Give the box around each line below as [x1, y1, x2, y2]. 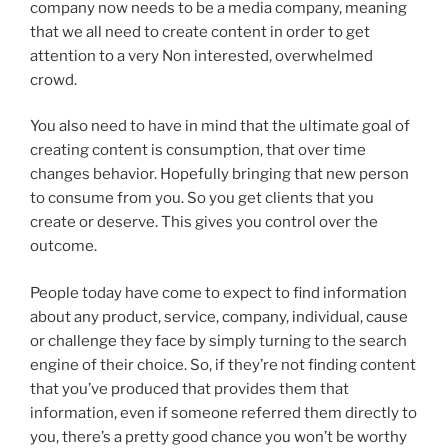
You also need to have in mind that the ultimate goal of [30, 117, 410, 136]
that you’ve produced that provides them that [30, 379, 349, 398]
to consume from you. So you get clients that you [30, 189, 374, 208]
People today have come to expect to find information [30, 283, 407, 302]
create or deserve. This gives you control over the [30, 213, 378, 232]
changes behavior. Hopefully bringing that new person [30, 165, 409, 184]
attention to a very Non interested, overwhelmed [30, 46, 373, 65]
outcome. [30, 237, 97, 256]
